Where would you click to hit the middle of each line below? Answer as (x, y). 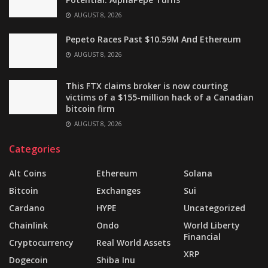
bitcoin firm (90, 108)
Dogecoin (28, 260)
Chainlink (28, 225)
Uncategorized (214, 208)
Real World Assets (133, 242)
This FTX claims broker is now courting (147, 86)
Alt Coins (28, 173)
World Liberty (212, 225)
